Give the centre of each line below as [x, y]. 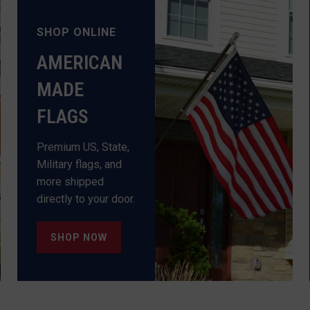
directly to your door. [86, 199]
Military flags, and [80, 164]
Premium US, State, [83, 147]
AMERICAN [80, 62]
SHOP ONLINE [77, 32]
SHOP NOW [79, 237]
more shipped [71, 181]
